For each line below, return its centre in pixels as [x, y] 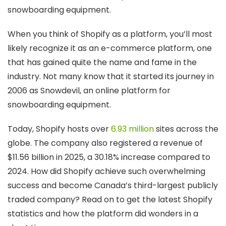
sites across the [186, 129]
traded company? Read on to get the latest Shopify [110, 200]
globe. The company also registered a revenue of [105, 143]
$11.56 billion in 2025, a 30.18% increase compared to [109, 157]
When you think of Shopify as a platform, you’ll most [110, 34]
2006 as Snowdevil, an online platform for [89, 91]
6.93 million [132, 129]
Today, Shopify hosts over [59, 129]
